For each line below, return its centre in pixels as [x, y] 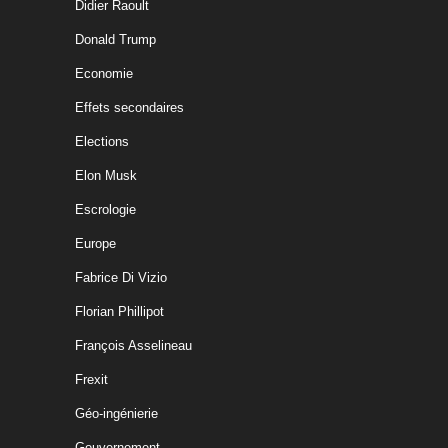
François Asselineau [133, 345]
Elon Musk [106, 175]
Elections [102, 141]
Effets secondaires [129, 107]
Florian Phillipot [119, 311]
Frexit [91, 379]
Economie [104, 73]
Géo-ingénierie [116, 413]
